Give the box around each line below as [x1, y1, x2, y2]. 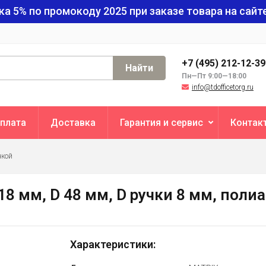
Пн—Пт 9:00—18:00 [182, 72, 246, 80]
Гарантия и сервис [120, 117, 203, 128]
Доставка [50, 117, 96, 128]
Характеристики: [69, 238, 156, 251]
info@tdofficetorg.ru [192, 83, 254, 91]
